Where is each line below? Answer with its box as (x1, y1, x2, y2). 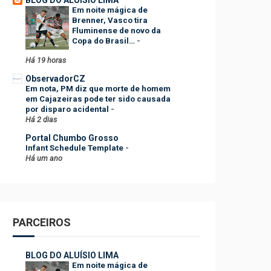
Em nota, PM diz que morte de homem (25, 83, 171, 93)
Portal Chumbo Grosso (25, 132, 119, 143)
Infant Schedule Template (25, 143, 125, 152)
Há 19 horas (25, 55, 66, 65)
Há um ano (25, 153, 62, 163)
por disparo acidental (25, 104, 111, 114)
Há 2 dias (25, 114, 57, 124)
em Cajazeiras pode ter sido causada (25, 94, 171, 103)
